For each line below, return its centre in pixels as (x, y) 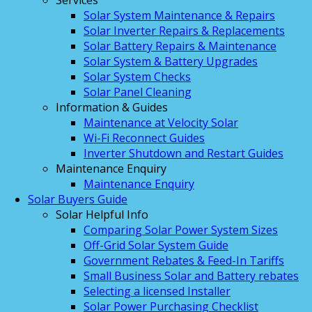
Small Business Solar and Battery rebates (191, 276)
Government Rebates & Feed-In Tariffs (184, 260)
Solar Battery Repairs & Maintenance (180, 46)
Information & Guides (112, 107)
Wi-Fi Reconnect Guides (144, 138)
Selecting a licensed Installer (157, 291)
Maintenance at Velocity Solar (161, 123)
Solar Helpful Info (102, 214)
